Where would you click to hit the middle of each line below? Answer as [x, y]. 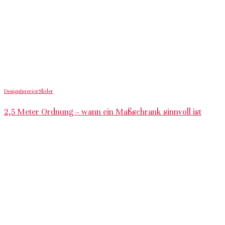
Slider [46, 91]
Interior [29, 91]
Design [12, 91]
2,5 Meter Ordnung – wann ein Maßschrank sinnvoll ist [103, 112]
